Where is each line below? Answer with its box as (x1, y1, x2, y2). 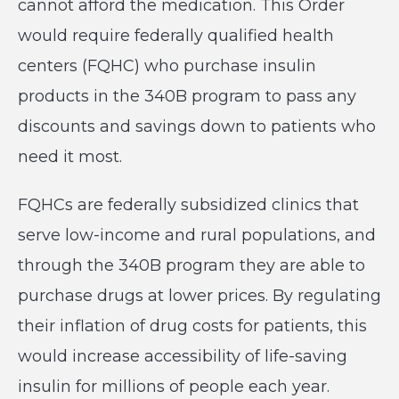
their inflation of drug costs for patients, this (18, 316, 367, 336)
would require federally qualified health (18, 26, 334, 45)
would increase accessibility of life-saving (18, 346, 347, 366)
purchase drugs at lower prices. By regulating (18, 286, 381, 305)
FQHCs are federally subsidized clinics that (18, 195, 359, 215)
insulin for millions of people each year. (18, 377, 330, 396)
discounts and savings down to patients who (18, 117, 376, 136)
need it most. (18, 147, 122, 167)
